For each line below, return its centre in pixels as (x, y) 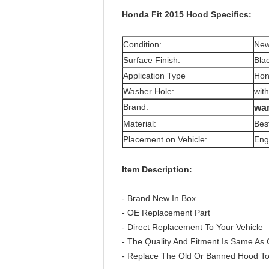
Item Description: (157, 169)
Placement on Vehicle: (165, 139)
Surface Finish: (152, 60)
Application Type (154, 76)
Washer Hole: (149, 91)
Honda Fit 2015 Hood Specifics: (187, 14)
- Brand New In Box (159, 198)
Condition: (142, 44)
